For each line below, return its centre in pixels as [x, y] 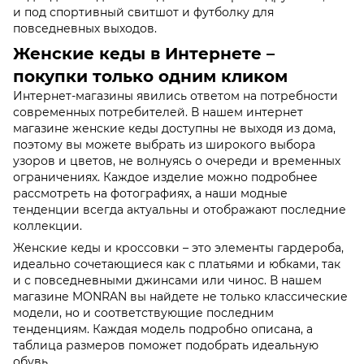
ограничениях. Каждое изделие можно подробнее [165, 177]
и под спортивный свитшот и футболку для [143, 12]
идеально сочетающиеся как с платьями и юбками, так [177, 264]
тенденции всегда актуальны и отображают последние [180, 209]
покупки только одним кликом [150, 76]
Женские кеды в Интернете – [144, 53]
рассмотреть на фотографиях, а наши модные [150, 193]
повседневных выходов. [85, 28]
